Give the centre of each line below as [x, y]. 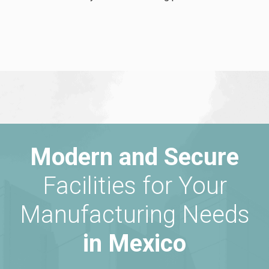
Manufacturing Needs [134, 214]
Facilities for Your [134, 186]
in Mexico [134, 243]
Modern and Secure [134, 157]
